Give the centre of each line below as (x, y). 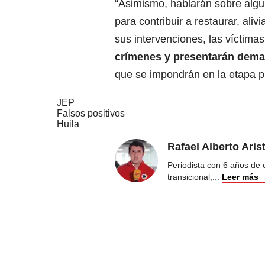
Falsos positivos (91, 114)
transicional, (190, 177)
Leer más (240, 177)
